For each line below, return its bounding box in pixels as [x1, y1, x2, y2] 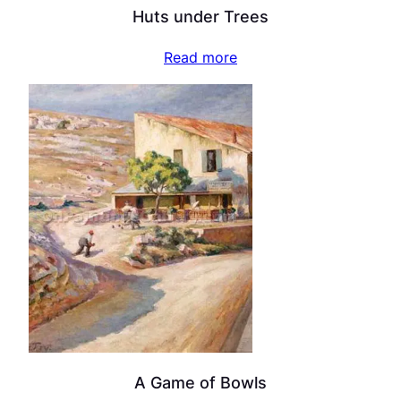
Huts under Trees [132, 6, 269, 27]
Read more [164, 48, 237, 67]
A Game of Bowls [134, 371, 267, 392]
